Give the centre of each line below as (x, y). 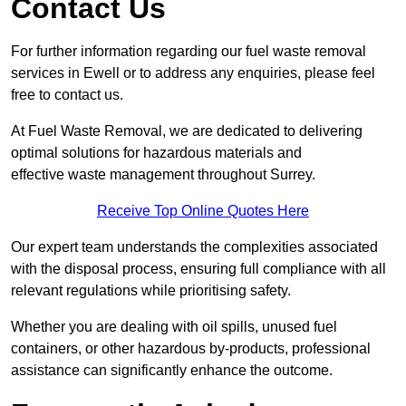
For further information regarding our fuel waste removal (188, 52)
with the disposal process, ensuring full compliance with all (198, 269)
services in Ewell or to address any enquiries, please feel (193, 73)
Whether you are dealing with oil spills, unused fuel (174, 327)
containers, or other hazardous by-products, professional (191, 349)
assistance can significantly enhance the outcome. (172, 371)
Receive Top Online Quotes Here (203, 211)
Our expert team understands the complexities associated (194, 247)
